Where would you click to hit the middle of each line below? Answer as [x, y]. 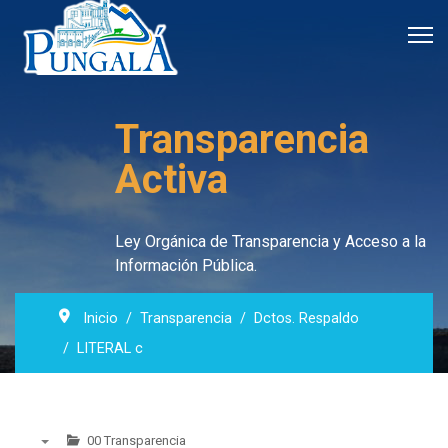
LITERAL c [110, 348]
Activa [171, 179]
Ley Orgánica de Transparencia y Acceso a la [270, 241]
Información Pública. [186, 265]
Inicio [100, 318]
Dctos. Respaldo [306, 318]
